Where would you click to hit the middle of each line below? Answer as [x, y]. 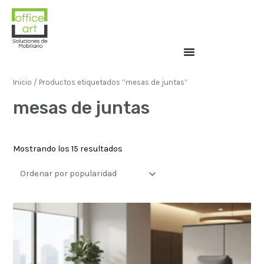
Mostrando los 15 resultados [68, 148]
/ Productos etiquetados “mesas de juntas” [110, 82]
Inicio [23, 82]
